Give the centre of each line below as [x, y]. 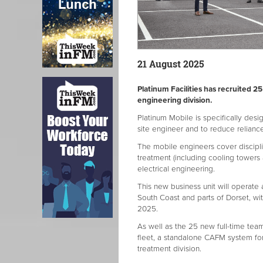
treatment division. [171, 249]
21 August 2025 [171, 64]
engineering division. [175, 101]
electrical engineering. [176, 169]
